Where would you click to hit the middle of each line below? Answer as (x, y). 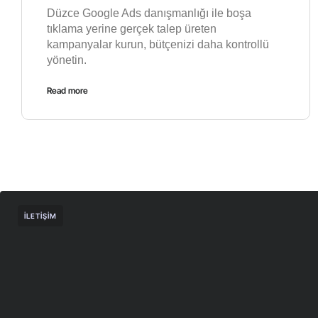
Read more (67, 90)
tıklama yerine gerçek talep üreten (132, 28)
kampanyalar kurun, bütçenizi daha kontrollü (158, 44)
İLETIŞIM (40, 215)
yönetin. (67, 60)
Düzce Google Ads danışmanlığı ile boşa (149, 13)
